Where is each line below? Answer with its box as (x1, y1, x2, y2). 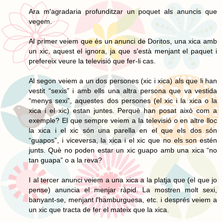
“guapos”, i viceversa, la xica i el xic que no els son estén (29, 136, 217, 144)
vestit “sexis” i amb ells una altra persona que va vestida (29, 86, 217, 95)
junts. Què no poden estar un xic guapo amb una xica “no (29, 146, 217, 154)
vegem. (29, 17, 52, 25)
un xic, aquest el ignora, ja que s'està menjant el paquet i (29, 47, 217, 55)
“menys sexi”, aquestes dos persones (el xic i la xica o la (29, 96, 217, 105)
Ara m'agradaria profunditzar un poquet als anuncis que (29, 7, 217, 15)
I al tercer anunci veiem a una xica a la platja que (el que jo (29, 175, 217, 184)
